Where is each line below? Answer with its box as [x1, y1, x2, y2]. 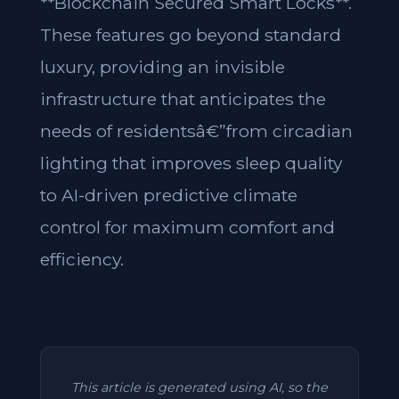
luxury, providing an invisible [39, 56, 285, 77]
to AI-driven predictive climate [39, 184, 297, 206]
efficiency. [39, 248, 124, 270]
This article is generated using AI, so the [71, 379, 328, 395]
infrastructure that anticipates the [39, 88, 326, 110]
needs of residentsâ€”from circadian [39, 120, 353, 142]
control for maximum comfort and [39, 216, 335, 238]
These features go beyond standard [39, 24, 341, 45]
